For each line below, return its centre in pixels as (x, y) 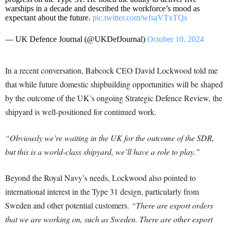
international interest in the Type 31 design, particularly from (102, 192)
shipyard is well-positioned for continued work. (81, 112)
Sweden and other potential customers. (68, 205)
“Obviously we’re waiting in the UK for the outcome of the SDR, (110, 138)
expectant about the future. (49, 18)
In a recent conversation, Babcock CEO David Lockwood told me (111, 71)
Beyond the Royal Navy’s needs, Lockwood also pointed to (100, 178)
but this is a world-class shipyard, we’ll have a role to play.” (102, 152)
